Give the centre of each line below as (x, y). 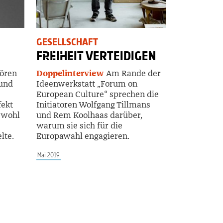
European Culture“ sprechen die (98, 94)
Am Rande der (132, 73)
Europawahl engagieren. (83, 136)
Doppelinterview (70, 73)
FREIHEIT (60, 56)
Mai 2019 (49, 155)
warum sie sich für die (79, 125)
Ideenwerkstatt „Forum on (87, 84)
